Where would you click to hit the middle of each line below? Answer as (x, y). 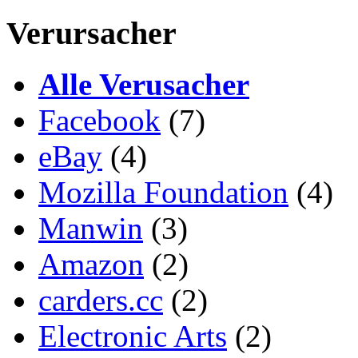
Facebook (99, 121)
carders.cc (101, 300)
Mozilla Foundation (163, 193)
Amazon (91, 265)
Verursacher (91, 33)
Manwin (91, 229)
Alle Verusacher (144, 85)
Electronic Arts (133, 336)
